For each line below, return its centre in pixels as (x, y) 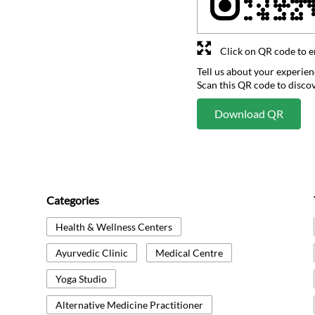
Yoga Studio (81, 279)
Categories (73, 200)
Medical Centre (189, 253)
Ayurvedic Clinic (92, 253)
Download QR (249, 114)
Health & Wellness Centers (114, 227)
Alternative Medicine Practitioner (129, 305)
